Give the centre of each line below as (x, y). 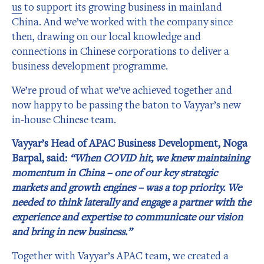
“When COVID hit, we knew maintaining (158, 158)
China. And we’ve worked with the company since (122, 22)
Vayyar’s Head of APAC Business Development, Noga (130, 143)
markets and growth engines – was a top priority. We (127, 187)
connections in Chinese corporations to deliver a (121, 51)
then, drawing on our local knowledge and (106, 37)
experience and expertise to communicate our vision (127, 217)
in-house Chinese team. (64, 119)
